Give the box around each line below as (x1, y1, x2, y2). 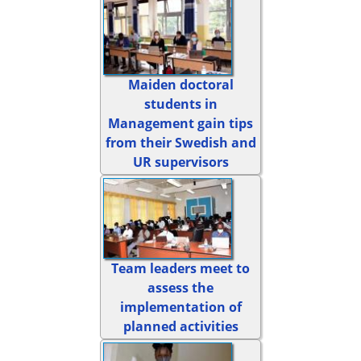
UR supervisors (132, 152, 229, 171)
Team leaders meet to (111, 259, 250, 278)
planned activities (122, 317, 239, 336)
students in (143, 94, 218, 113)
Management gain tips (108, 114, 253, 132)
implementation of (119, 298, 242, 317)
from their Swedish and (105, 133, 256, 151)
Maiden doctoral (127, 75, 234, 93)
